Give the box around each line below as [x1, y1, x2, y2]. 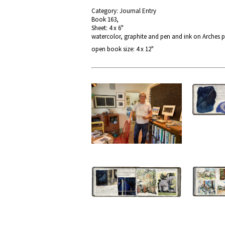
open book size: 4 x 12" [91, 45, 154, 53]
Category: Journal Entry [91, 7, 156, 15]
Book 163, [91, 15, 119, 24]
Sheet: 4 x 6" [91, 24, 124, 32]
